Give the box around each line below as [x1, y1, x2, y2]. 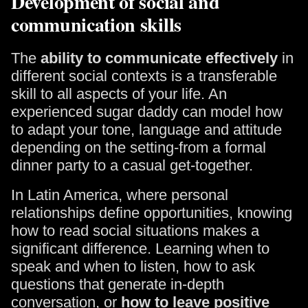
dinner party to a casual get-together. [11, 157, 253, 174]
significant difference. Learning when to [11, 240, 269, 257]
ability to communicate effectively [41, 49, 278, 67]
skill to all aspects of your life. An [11, 85, 227, 102]
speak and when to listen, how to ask [11, 258, 255, 275]
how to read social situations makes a [11, 222, 259, 239]
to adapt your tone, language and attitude [11, 121, 282, 138]
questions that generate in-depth [11, 276, 224, 293]
